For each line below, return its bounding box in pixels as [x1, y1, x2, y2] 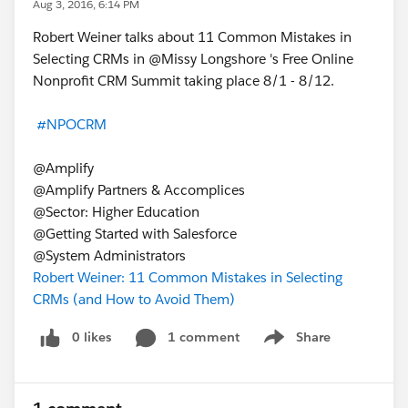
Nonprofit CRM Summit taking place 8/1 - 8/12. [33, 72, 334, 89]
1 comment [168, 329, 240, 345]
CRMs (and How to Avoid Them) [33, 291, 235, 308]
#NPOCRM [36, 116, 107, 133]
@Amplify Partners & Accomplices [33, 181, 249, 199]
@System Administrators [33, 247, 189, 264]
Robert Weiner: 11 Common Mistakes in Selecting [33, 269, 342, 286]
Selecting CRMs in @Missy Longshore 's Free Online [33, 50, 353, 67]
